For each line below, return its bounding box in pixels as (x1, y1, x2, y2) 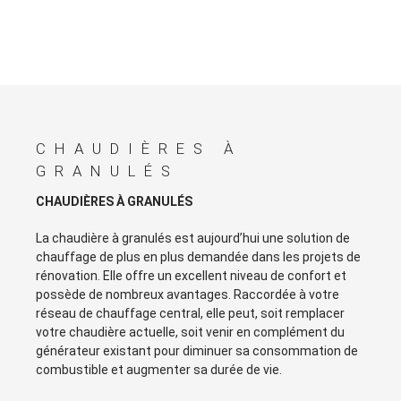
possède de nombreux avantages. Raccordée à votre (36, 287, 339, 303)
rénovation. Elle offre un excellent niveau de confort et (36, 269, 346, 284)
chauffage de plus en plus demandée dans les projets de (36, 250, 361, 265)
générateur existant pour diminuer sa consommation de (36, 344, 358, 359)
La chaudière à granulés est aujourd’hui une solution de (36, 231, 350, 246)
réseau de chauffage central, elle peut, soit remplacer (36, 306, 345, 321)
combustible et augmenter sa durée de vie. (36, 363, 282, 378)
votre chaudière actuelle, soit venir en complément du (36, 325, 345, 340)
